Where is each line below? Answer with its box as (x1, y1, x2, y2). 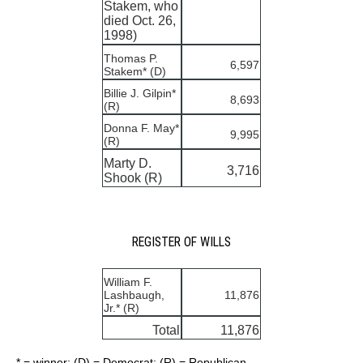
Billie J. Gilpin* (104, 87, 176, 100)
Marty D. (104, 156, 152, 171)
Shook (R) (104, 171, 162, 186)
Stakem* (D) (104, 65, 166, 79)
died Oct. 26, (104, 14, 176, 28)
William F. (104, 275, 152, 289)
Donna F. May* (104, 122, 179, 135)
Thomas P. (104, 52, 158, 66)
